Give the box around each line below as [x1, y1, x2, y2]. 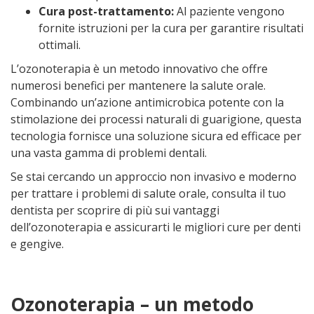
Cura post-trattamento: [39, 4, 174, 19]
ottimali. [39, 37, 81, 53]
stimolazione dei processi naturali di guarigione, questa [11, 111, 301, 127]
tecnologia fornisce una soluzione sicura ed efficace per [11, 128, 301, 144]
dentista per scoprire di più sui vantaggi [11, 203, 219, 218]
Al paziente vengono [174, 4, 285, 19]
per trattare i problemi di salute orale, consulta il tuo [11, 186, 286, 201]
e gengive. [11, 236, 64, 252]
